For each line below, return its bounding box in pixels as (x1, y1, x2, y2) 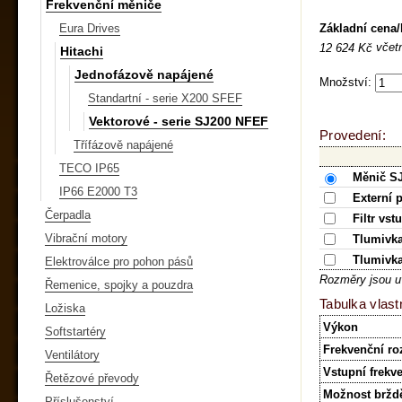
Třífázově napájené (74, 137, 173, 152)
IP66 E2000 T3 (59, 184, 137, 198)
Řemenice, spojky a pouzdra (45, 277, 193, 292)
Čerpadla (45, 207, 91, 222)
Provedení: (319, 128, 386, 144)
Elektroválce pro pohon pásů (45, 254, 193, 268)
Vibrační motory (45, 231, 127, 245)
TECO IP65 (59, 161, 119, 175)
